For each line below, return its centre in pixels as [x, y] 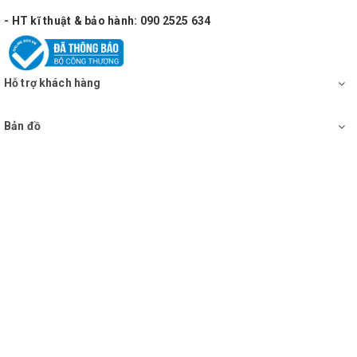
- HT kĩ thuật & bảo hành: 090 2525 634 [108, 21]
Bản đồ [22, 126]
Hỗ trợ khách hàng [53, 83]
